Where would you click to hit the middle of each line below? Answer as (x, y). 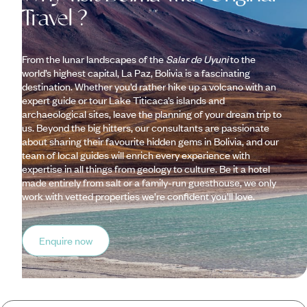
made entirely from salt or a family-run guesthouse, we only (149, 182)
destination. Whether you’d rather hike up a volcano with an (149, 86)
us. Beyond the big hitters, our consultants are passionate (146, 127)
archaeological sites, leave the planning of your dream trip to (152, 113)
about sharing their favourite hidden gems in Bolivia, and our (150, 141)
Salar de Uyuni (197, 59)
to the (242, 59)
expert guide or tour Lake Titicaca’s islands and (123, 100)
